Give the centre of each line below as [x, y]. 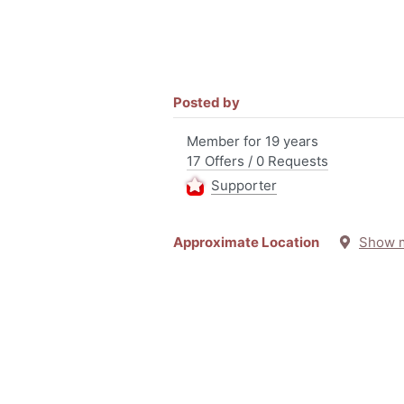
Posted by [207, 102]
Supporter [244, 186]
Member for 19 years [252, 141]
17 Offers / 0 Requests [257, 161]
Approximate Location [256, 243]
